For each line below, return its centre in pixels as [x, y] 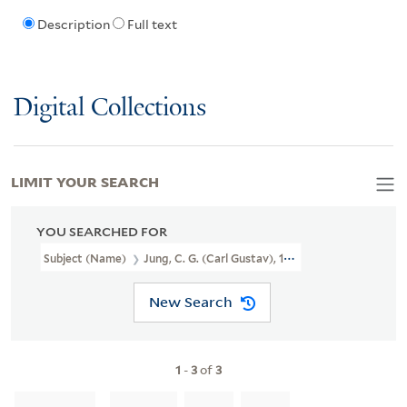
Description [73, 25]
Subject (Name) [86, 258]
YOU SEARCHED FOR [102, 231]
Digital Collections [110, 108]
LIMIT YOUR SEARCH [85, 180]
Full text [152, 25]
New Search [190, 302]
